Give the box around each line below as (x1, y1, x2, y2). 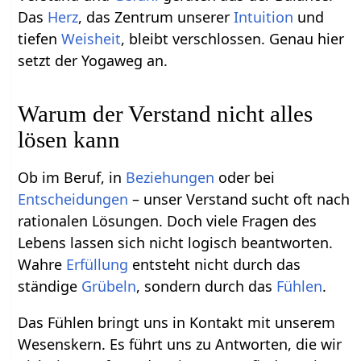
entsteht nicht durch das (128, 254, 301, 274)
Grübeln (81, 276, 137, 296)
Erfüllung (66, 254, 129, 274)
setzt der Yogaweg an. (18, 50, 168, 70)
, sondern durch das (136, 276, 277, 296)
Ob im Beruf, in (18, 167, 127, 187)
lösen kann (18, 126, 121, 152)
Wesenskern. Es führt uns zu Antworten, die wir (18, 334, 342, 354)
